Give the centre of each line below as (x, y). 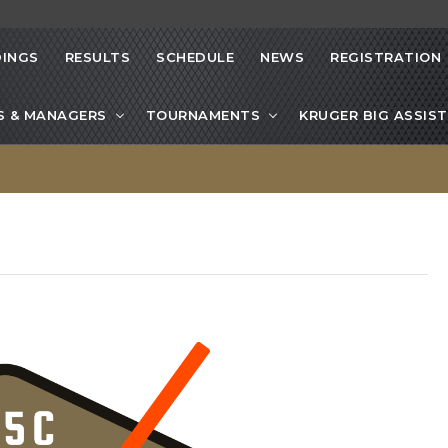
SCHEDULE (195, 57)
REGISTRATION (385, 57)
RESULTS (97, 57)
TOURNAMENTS (202, 115)
